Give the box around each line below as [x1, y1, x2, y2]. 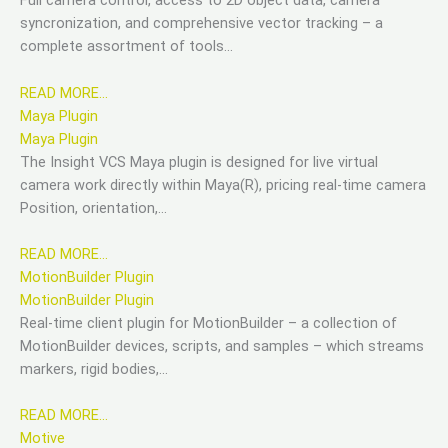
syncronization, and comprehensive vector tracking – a [20, 14, 383, 33]
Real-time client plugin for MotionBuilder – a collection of [20, 313, 397, 332]
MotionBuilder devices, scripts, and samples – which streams [20, 336, 424, 355]
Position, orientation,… [20, 198, 167, 217]
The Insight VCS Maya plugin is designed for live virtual [20, 152, 378, 171]
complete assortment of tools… [20, 37, 233, 56]
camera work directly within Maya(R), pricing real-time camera [20, 175, 426, 194]
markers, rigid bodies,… [20, 359, 168, 378]
